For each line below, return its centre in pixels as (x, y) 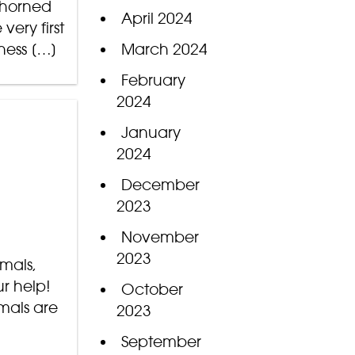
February (153, 80)
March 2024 (164, 50)
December (160, 185)
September (161, 342)
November (160, 237)
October (152, 290)
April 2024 (157, 19)
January (151, 133)
